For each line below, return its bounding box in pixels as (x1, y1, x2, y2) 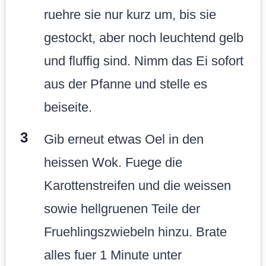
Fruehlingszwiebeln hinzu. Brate (44, 224, 227, 239)
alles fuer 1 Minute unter (44, 247, 182, 262)
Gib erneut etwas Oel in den (44, 131, 204, 147)
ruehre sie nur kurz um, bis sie (44, 7, 216, 22)
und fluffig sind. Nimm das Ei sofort (44, 53, 243, 68)
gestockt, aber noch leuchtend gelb (44, 30, 243, 45)
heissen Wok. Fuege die (44, 154, 182, 170)
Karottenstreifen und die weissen (44, 178, 231, 193)
